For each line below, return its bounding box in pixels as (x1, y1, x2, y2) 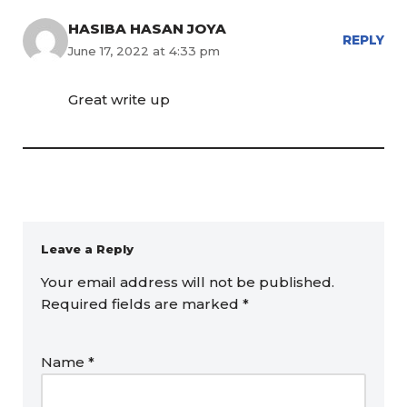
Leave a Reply (41, 242, 134, 256)
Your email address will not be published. (41, 273, 334, 291)
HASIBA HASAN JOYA (68, 20, 226, 37)
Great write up (68, 91, 170, 108)
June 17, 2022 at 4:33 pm (68, 44, 220, 58)
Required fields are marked (41, 295, 243, 313)
